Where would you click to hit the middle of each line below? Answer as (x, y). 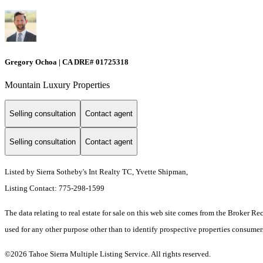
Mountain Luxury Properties (57, 85)
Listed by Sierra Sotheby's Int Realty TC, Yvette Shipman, (96, 172)
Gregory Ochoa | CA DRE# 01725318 (67, 62)
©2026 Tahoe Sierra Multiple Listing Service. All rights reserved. (109, 254)
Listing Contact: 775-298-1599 (55, 188)
